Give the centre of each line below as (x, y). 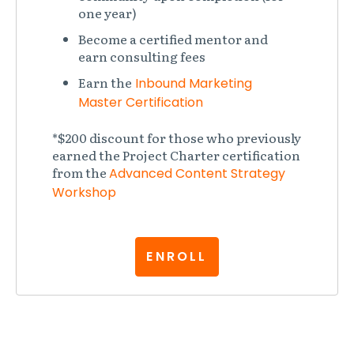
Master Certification (141, 102)
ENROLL (177, 257)
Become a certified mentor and (173, 38)
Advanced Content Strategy (197, 174)
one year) (108, 12)
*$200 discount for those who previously (176, 138)
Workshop (84, 193)
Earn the (105, 82)
